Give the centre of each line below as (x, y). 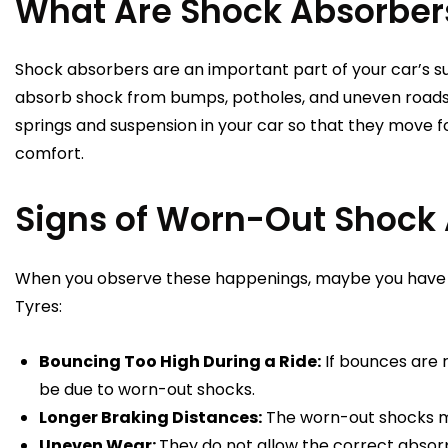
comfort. (51, 154)
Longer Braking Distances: (150, 418)
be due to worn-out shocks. (149, 390)
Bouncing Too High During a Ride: (180, 362)
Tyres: (38, 307)
